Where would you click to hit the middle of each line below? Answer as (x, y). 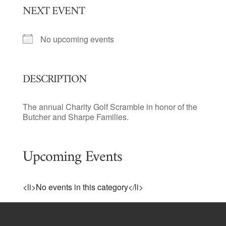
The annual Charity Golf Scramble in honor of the (110, 107)
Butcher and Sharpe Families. (75, 117)
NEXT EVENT (53, 11)
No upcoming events (77, 39)
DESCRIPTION (54, 79)
